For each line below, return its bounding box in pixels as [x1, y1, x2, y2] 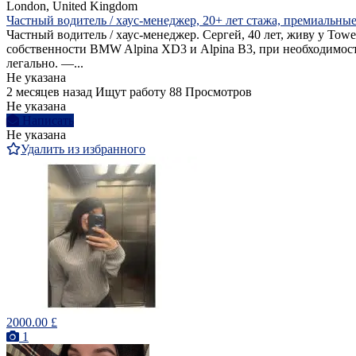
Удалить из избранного [21, 142, 145, 157]
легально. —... [6, 56, 83, 71]
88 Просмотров [169, 85, 252, 99]
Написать [22, 114, 74, 128]
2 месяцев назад [6, 85, 92, 99]
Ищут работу [95, 85, 166, 99]
